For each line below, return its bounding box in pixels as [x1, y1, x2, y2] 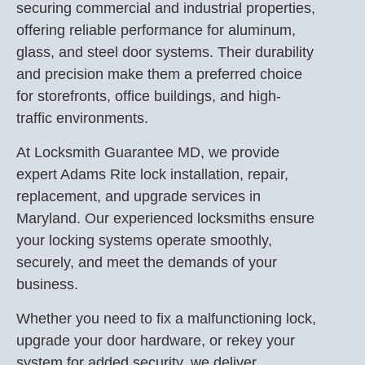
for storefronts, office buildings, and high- [16, 88, 281, 104]
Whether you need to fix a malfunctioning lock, [16, 310, 316, 327]
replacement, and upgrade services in [16, 188, 261, 204]
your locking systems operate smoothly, [16, 232, 272, 248]
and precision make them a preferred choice [16, 66, 302, 82]
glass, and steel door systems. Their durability [16, 44, 314, 60]
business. [16, 276, 78, 292]
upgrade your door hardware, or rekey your [16, 332, 295, 349]
